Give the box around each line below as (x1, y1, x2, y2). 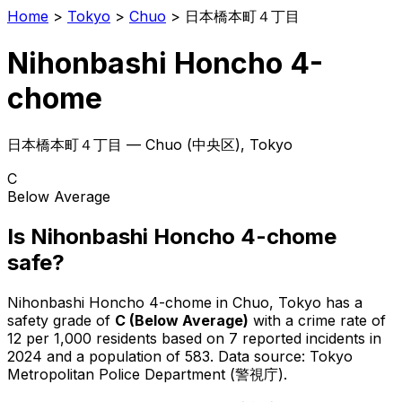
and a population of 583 (42, 346, 210, 365)
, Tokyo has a (269, 293, 363, 311)
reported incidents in (238, 328, 381, 347)
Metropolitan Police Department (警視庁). (7, 364, 287, 383)
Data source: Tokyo (218, 346, 353, 365)
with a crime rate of (249, 310, 386, 329)
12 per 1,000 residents (7, 328, 157, 347)
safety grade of (7, 310, 110, 329)
